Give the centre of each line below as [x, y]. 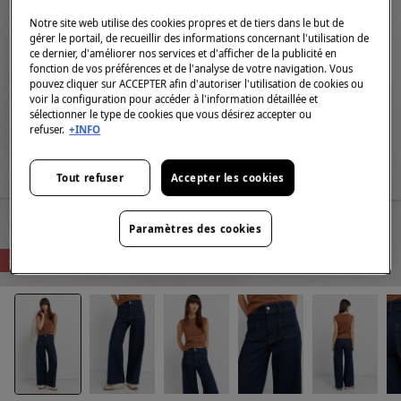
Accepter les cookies [227, 178]
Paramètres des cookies [196, 229]
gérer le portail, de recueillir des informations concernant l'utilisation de [200, 38]
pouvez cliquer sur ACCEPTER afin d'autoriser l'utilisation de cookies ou [197, 84]
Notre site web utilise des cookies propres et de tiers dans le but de [187, 23]
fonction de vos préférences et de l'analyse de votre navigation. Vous [192, 69]
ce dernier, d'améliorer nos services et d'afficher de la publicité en [183, 54]
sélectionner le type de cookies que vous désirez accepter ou [171, 115]
